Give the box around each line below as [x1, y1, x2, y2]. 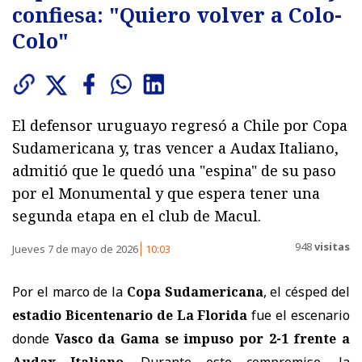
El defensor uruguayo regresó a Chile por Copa [12, 115, 347, 135]
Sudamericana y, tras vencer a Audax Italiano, [12, 137, 339, 158]
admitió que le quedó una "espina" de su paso [12, 160, 336, 180]
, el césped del [263, 282, 351, 301]
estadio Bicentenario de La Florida [12, 305, 248, 324]
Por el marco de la [12, 282, 127, 301]
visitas [312, 239, 350, 255]
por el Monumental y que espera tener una [12, 183, 320, 203]
